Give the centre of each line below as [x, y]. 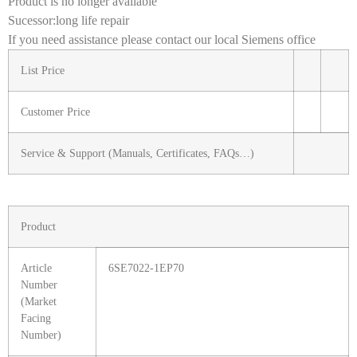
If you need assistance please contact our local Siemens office [162, 40]
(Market [39, 302]
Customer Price [55, 112]
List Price [43, 71]
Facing [36, 318]
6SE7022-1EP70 [146, 268]
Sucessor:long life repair [69, 21]
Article [36, 268]
